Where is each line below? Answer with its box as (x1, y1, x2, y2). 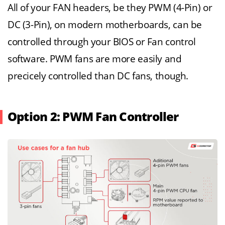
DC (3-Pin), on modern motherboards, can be (8, 19, 202, 31)
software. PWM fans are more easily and (8, 53, 182, 65)
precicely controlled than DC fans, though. (8, 70, 189, 82)
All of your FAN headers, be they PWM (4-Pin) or (8, 2, 212, 14)
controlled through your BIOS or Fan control (8, 36, 196, 48)
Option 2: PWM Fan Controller (8, 109, 179, 124)
